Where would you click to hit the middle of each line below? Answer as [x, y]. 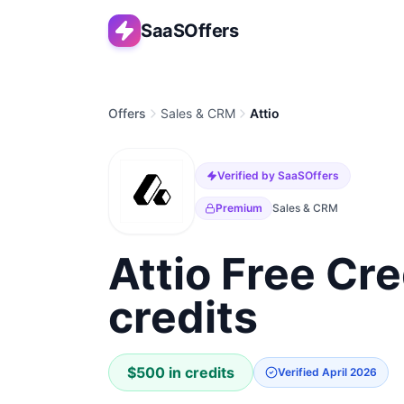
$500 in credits [181, 372]
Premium [239, 208]
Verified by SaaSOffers [278, 175]
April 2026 [349, 372]
